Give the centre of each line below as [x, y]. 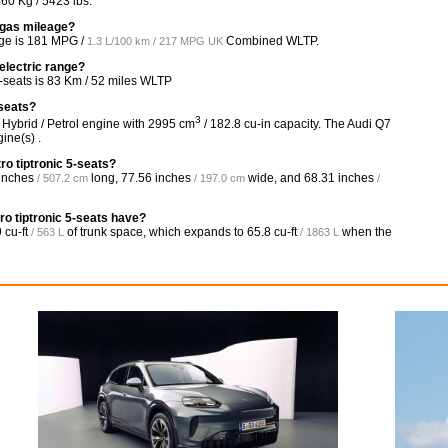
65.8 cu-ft [272, 232]
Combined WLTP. [271, 41]
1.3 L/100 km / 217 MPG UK [155, 41]
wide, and [274, 178]
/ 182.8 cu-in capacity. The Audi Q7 [296, 124]
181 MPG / [57, 41]
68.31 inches [339, 178]
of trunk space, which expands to [155, 232]
